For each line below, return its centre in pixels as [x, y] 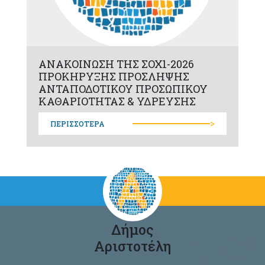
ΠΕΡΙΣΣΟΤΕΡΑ [77, 123]
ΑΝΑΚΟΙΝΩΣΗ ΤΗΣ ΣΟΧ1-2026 [116, 64]
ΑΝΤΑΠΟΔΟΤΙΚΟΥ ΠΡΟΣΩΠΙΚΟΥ [123, 88]
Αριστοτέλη [132, 245]
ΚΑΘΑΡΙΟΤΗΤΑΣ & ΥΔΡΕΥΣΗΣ [117, 101]
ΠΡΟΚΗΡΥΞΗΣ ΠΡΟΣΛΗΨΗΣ [114, 76]
